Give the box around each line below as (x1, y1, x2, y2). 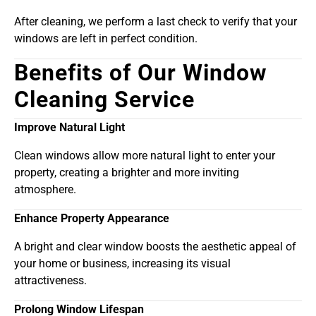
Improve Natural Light (14, 121, 125, 135)
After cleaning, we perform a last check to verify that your (14, 15, 297, 29)
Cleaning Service (14, 86, 195, 114)
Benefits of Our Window (14, 59, 267, 87)
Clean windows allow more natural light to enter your (14, 149, 275, 163)
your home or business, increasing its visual (14, 257, 231, 271)
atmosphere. (14, 183, 76, 197)
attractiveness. (14, 274, 87, 288)
